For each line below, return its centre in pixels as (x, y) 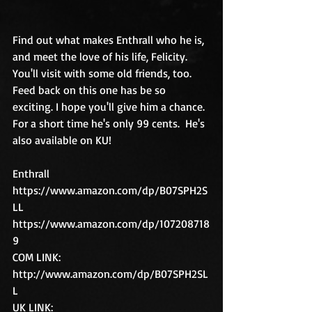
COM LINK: (39, 257)
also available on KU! (62, 140)
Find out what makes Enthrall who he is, (110, 40)
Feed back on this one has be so (91, 90)
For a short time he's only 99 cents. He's (110, 123)
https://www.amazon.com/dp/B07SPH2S (110, 190)
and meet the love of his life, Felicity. (101, 56)
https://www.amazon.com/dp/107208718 (111, 224)
